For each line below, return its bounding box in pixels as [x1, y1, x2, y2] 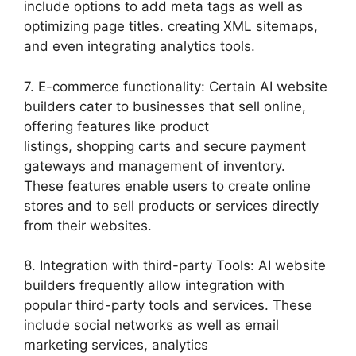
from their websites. [24, 217, 152, 234]
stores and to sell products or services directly [24, 197, 319, 214]
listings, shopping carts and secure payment [24, 137, 306, 154]
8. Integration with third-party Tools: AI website [24, 257, 326, 273]
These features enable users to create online [24, 177, 311, 194]
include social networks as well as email [24, 317, 279, 333]
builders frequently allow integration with [24, 277, 284, 293]
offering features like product [24, 118, 209, 134]
